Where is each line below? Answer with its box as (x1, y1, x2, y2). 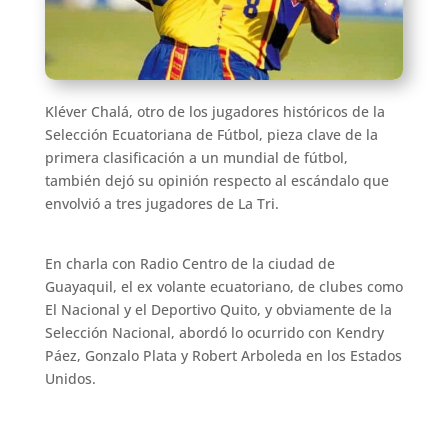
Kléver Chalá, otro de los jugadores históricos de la (44, 102, 385, 122)
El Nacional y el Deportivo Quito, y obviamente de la (44, 300, 392, 320)
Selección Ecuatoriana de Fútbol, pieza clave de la (44, 125, 378, 145)
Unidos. (44, 369, 96, 389)
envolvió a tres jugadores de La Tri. (44, 194, 279, 214)
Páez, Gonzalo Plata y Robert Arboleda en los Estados (44, 346, 402, 366)
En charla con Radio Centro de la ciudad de (44, 254, 335, 274)
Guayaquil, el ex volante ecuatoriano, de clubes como (44, 277, 403, 297)
